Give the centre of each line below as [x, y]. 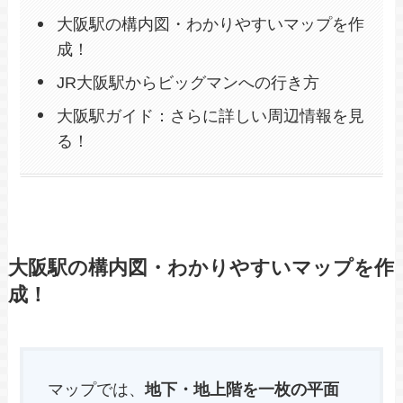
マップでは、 [97, 390]
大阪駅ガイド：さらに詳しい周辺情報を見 [210, 116]
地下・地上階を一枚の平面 [242, 390]
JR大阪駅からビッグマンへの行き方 [188, 83]
